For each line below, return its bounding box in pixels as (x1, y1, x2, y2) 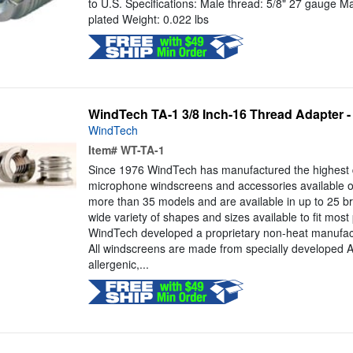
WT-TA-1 (120, 142, 165, 158)
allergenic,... (87, 256, 149, 273)
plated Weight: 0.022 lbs (87, 11, 209, 28)
